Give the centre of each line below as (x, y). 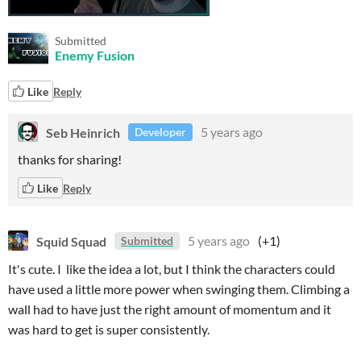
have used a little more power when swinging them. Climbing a (179, 289)
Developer (160, 132)
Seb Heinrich (83, 132)
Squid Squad (71, 241)
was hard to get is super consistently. (109, 329)
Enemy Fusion (95, 55)
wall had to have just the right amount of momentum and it (170, 309)
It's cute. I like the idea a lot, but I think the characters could (172, 269)
